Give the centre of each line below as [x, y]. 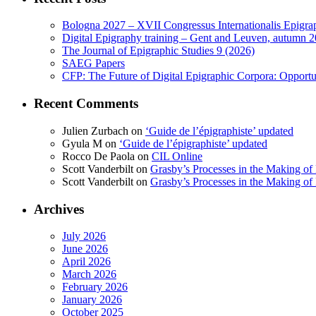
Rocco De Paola [98, 156]
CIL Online [177, 156]
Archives [59, 209]
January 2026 [92, 300]
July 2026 [84, 236]
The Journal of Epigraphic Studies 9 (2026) [158, 51]
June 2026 [85, 249]
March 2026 [89, 274]
